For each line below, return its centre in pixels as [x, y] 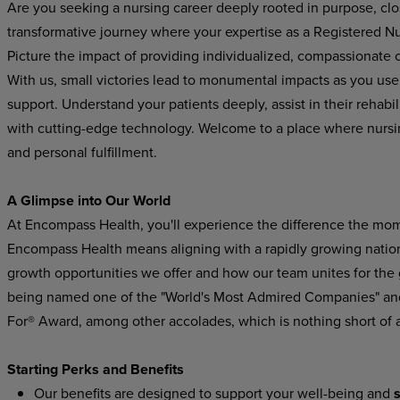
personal [62, 152]
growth [29, 272]
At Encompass [51, 224]
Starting [32, 369]
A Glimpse [40, 200]
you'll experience [200, 224]
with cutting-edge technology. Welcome [131, 128]
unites [330, 272]
